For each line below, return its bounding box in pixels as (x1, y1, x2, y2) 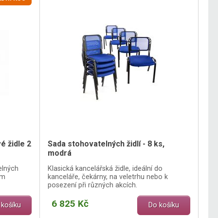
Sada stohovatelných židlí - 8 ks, (48, 139, 165, 149)
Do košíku (148, 201, 179, 210)
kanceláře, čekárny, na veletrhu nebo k (48, 172, 168, 181)
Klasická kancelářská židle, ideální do (48, 164, 163, 173)
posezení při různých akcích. (48, 181, 138, 189)
